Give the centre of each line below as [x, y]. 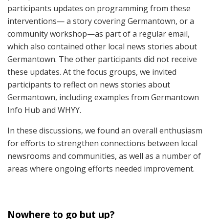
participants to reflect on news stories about [89, 84]
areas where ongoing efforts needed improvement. [101, 168]
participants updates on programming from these [99, 8]
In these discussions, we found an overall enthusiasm [105, 130]
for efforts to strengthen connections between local [102, 143]
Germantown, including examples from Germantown [103, 97]
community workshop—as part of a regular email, [99, 33]
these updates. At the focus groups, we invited [92, 72]
